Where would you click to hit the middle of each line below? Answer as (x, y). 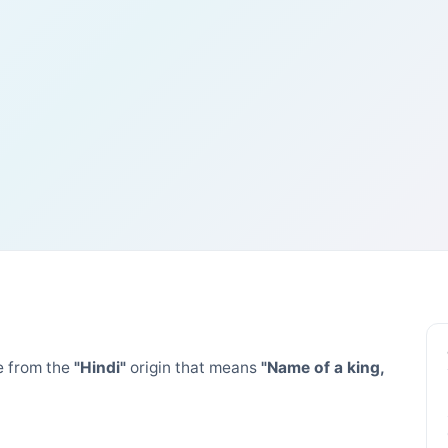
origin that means (193, 367)
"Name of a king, (322, 367)
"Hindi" (100, 367)
